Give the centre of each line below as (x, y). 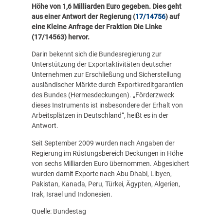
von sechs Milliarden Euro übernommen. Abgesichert (110, 163)
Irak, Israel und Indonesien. (72, 194)
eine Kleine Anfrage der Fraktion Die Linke (97, 27)
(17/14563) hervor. (60, 37)
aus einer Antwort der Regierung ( (83, 17)
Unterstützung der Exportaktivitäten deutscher (101, 64)
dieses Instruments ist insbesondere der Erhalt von (107, 105)
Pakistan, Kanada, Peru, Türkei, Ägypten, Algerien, (106, 184)
